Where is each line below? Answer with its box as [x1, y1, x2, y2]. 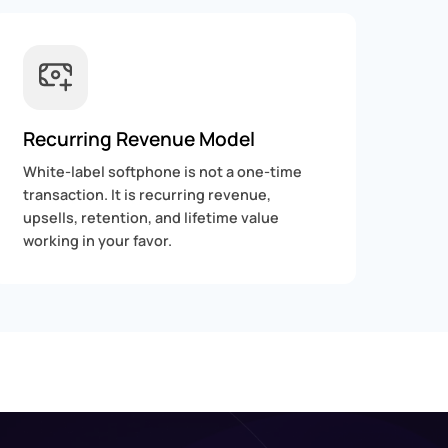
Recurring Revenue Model [22, 126, 255, 153]
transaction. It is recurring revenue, [22, 185, 271, 205]
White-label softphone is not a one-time [22, 162, 302, 182]
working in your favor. [22, 231, 172, 251]
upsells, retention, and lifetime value [22, 208, 279, 228]
